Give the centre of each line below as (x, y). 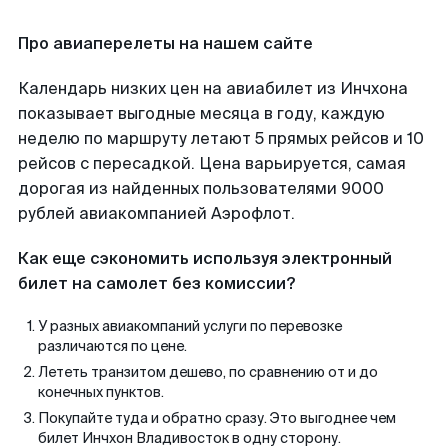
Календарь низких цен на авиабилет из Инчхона (213, 88)
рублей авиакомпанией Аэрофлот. (156, 213)
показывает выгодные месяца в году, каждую (201, 113)
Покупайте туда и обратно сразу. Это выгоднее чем (217, 418)
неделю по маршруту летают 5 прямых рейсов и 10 (221, 138)
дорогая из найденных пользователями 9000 (201, 188)
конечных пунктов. (101, 392)
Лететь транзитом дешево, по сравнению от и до (208, 372)
